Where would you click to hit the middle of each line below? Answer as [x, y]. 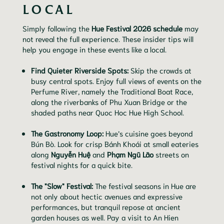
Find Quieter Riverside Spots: [80, 70]
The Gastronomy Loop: [67, 133]
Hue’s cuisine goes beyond [148, 133]
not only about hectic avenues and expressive [107, 196]
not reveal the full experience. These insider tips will [108, 39]
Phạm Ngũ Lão [130, 154]
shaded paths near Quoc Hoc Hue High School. [107, 112]
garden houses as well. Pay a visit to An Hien [105, 217]
